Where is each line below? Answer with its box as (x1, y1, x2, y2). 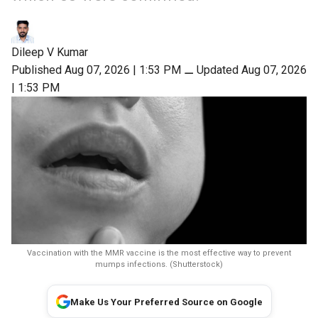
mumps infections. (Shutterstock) (95, 260, 223, 269)
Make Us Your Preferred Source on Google (70, 297, 263, 307)
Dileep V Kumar (11, 45, 88, 59)
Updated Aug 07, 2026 (197, 63, 307, 77)
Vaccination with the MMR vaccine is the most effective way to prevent (27, 248, 291, 258)
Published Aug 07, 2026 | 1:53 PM (11, 63, 181, 77)
